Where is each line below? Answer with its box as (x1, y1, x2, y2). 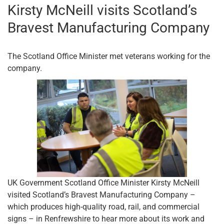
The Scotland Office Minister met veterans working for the (7, 51, 210, 61)
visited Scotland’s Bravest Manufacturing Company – (7, 189, 195, 199)
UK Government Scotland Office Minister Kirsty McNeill (7, 177, 199, 187)
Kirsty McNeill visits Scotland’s (7, 1, 197, 18)
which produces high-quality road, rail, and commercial (7, 201, 199, 211)
